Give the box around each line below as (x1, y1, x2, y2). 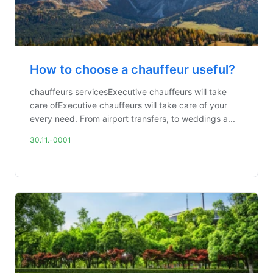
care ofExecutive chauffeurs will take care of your (30, 100, 227, 110)
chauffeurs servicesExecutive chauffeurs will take (30, 87, 227, 97)
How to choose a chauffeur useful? (30, 62, 235, 77)
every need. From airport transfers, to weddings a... (30, 113, 235, 124)
